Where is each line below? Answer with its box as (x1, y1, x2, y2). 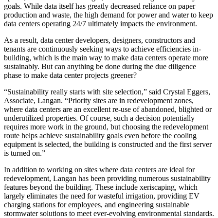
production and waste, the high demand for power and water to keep (4, 10, 213, 19)
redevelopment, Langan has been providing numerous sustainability (4, 174, 211, 182)
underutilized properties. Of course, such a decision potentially (4, 113, 195, 122)
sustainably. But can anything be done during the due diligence (4, 62, 196, 71)
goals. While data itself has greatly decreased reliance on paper (4, 1, 195, 10)
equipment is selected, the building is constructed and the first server (4, 140, 212, 148)
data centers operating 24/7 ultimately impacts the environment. (4, 19, 197, 28)
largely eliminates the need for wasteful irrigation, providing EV (4, 191, 200, 200)
